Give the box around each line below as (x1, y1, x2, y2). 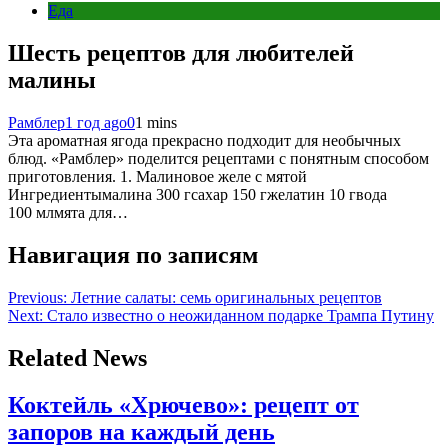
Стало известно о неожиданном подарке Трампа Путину (47, 306, 434, 324)
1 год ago (65, 114, 127, 131)
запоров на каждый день (8, 418, 275, 445)
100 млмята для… (8, 204, 128, 221)
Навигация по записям (8, 241, 258, 268)
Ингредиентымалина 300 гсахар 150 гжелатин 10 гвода (8, 186, 387, 203)
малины (8, 67, 96, 94)
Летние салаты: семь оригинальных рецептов (71, 288, 382, 306)
